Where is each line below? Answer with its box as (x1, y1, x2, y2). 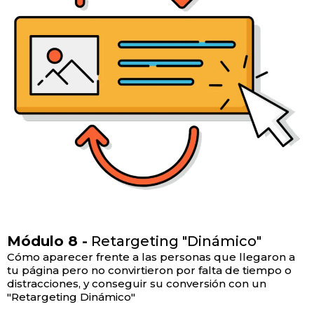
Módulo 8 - (7, 233, 88, 250)
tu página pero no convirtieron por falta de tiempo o (7, 264, 292, 278)
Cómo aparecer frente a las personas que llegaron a (7, 250, 295, 264)
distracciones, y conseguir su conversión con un (7, 277, 266, 291)
